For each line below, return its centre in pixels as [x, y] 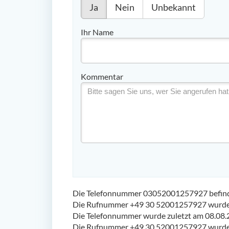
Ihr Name [97, 32]
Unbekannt [174, 7]
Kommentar [102, 76]
